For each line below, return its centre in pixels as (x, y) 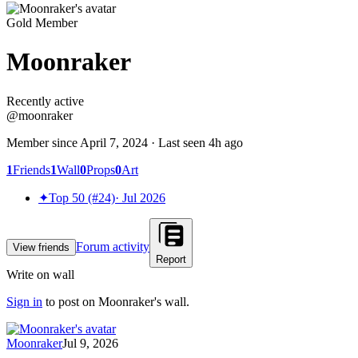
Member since (43, 142)
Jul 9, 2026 (90, 343)
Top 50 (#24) (82, 197)
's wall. (172, 301)
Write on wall (40, 274)
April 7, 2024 (114, 142)
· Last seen (178, 142)
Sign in (24, 301)
